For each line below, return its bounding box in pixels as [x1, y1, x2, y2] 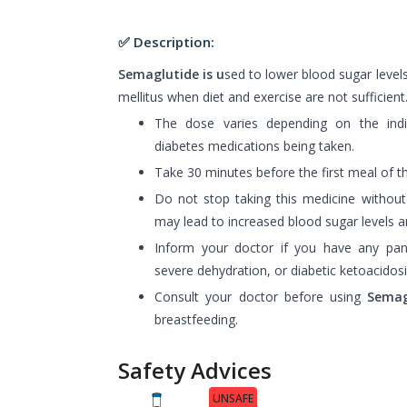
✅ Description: [118, 32, 214, 51]
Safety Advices [118, 354, 272, 385]
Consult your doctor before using [154, 287, 368, 305]
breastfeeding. [154, 310, 238, 328]
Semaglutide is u [118, 65, 225, 83]
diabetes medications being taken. [154, 136, 354, 154]
